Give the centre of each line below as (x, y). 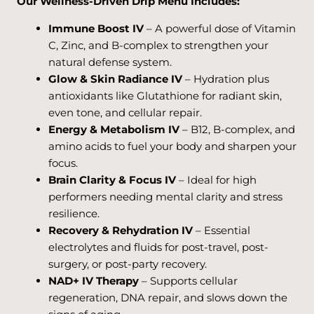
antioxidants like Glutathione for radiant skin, (165, 95)
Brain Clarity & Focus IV (112, 179)
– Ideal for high (216, 179)
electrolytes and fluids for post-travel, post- (158, 247)
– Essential (221, 230)
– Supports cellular (188, 280)
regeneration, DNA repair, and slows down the (168, 297)
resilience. (74, 213)
